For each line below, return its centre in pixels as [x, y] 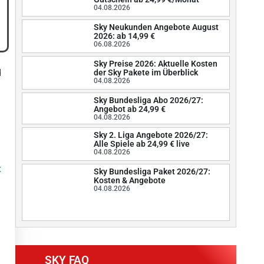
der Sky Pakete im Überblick [146, 73]
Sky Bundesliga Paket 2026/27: [152, 172]
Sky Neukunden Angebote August [156, 27]
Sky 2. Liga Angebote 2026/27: [151, 135]
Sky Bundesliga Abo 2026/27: [148, 100]
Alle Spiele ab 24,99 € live [141, 144]
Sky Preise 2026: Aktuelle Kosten [155, 64]
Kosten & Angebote [129, 181]
